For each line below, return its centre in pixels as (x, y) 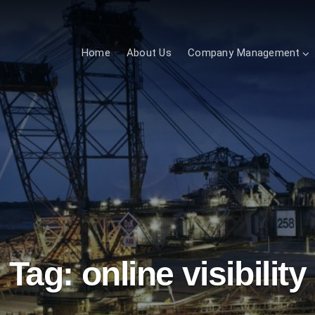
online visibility (194, 274)
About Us (149, 53)
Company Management (244, 53)
